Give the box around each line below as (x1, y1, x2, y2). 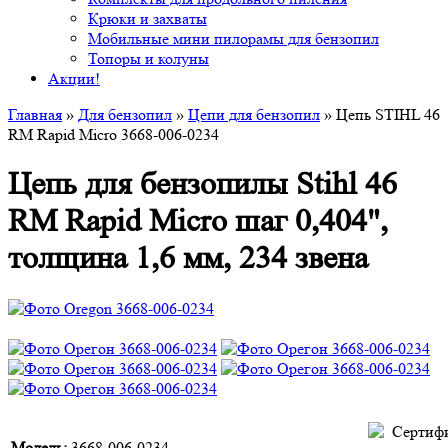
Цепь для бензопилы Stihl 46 (8, 166, 397, 203)
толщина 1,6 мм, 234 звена (8, 240, 368, 277)
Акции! (48, 69, 100, 88)
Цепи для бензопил (188, 105, 320, 124)
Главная (8, 105, 62, 124)
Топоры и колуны (88, 49, 209, 68)
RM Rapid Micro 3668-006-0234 (8, 125, 219, 144)
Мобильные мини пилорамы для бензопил (88, 29, 379, 48)
